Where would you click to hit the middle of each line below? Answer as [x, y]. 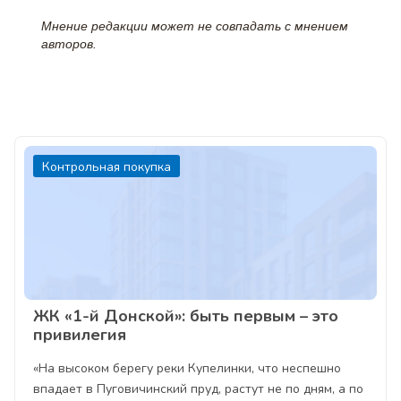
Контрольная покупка [107, 167]
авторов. [69, 44]
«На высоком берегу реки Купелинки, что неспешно [187, 369]
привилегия [80, 335]
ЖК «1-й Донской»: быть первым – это [186, 316]
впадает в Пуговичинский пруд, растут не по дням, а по [198, 389]
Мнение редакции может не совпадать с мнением [195, 26]
